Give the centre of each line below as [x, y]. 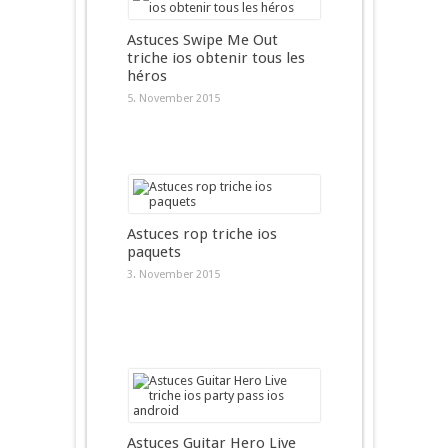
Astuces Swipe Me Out [202, 40]
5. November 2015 [173, 98]
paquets [153, 252]
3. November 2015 [173, 274]
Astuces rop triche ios [201, 234]
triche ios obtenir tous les [215, 58]
